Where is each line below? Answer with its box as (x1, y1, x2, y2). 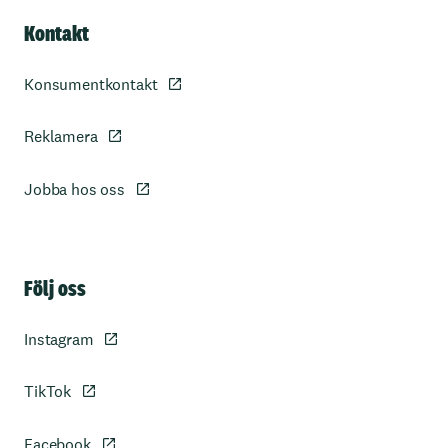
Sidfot (222, 252, 271, 283)
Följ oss (24, 272, 86, 303)
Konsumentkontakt (24, 73, 158, 95)
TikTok (24, 381, 72, 403)
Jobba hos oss (24, 178, 125, 200)
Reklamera (24, 126, 98, 148)
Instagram (24, 328, 94, 350)
